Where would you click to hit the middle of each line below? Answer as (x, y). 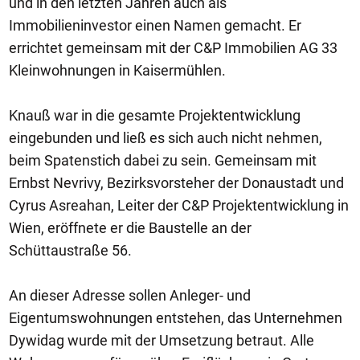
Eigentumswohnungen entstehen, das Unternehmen (176, 318)
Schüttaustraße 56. (70, 250)
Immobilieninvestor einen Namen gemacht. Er (155, 25)
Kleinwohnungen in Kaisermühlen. (117, 70)
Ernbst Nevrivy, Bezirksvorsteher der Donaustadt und (176, 183)
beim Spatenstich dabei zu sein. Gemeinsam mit (163, 160)
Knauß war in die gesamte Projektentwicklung (155, 115)
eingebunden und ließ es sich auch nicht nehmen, (166, 138)
